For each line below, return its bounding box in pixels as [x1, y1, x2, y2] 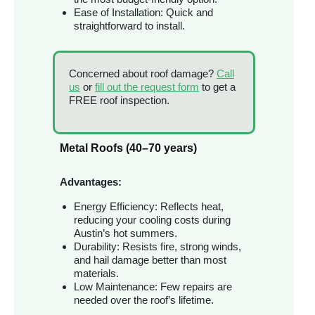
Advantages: [60, 176, 122, 188]
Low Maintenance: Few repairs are [74, 281, 232, 293]
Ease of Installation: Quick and [74, 6, 213, 19]
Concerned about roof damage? [69, 67, 217, 80]
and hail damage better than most [74, 254, 226, 266]
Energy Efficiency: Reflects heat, [74, 200, 224, 213]
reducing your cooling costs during [74, 214, 231, 226]
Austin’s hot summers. [74, 227, 177, 240]
